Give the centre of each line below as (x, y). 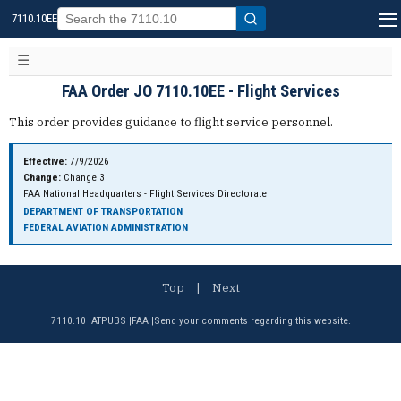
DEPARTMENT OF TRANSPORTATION (103, 211)
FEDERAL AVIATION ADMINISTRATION (106, 227)
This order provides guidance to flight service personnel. (171, 122)
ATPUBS (108, 320)
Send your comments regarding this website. (252, 320)
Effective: (46, 162)
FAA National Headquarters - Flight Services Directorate (145, 194)
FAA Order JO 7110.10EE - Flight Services (200, 91)
